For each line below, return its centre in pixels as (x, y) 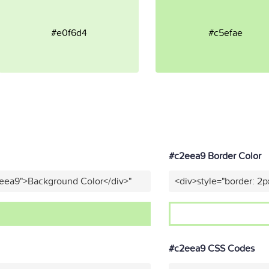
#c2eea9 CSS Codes (211, 249)
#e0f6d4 (69, 33)
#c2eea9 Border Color (215, 156)
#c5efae (226, 33)
